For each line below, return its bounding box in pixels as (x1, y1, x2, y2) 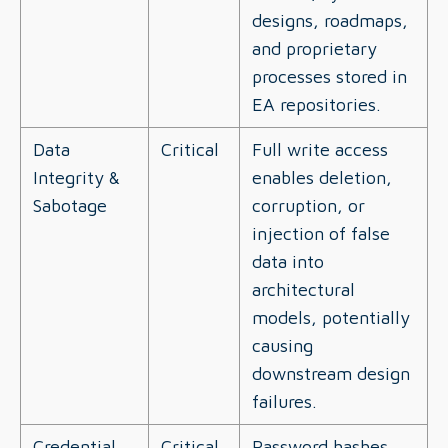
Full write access (252, 139, 388, 160)
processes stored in (252, 66, 407, 87)
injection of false (252, 223, 390, 244)
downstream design (252, 363, 410, 384)
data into (252, 251, 324, 272)
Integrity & (33, 167, 120, 188)
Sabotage (33, 195, 107, 216)
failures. (252, 391, 317, 412)
